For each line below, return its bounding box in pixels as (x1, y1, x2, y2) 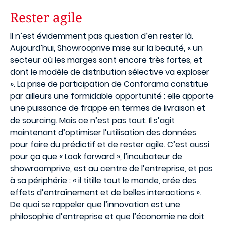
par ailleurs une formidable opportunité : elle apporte (10, 90, 214, 102)
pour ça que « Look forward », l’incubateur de (10, 151, 182, 162)
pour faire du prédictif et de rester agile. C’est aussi (10, 139, 209, 150)
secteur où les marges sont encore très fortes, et (10, 54, 202, 66)
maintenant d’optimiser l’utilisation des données (10, 127, 196, 138)
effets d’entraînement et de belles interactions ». (10, 187, 203, 198)
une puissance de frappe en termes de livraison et (10, 102, 205, 114)
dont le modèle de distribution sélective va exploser (10, 66, 209, 78)
